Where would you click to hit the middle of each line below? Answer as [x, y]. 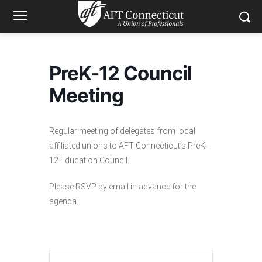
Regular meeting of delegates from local [122, 131]
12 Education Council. [89, 160]
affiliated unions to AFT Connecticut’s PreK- [128, 146]
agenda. [64, 201]
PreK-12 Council [120, 73]
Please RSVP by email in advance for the [123, 187]
